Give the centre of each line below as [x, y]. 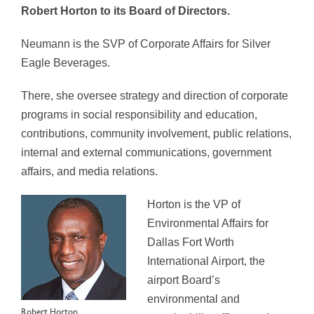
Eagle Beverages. [66, 63]
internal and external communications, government [146, 153]
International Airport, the [206, 261]
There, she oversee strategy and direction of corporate [155, 96]
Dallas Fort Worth [191, 243]
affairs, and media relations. [89, 172]
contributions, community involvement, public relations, [156, 134]
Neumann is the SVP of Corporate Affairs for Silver [146, 44]
